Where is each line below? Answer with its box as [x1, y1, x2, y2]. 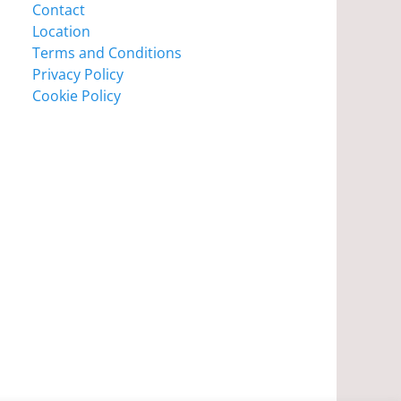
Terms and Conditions [32, 43, 182, 63]
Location [32, 21, 90, 41]
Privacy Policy [32, 64, 124, 84]
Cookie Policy [32, 86, 121, 106]
